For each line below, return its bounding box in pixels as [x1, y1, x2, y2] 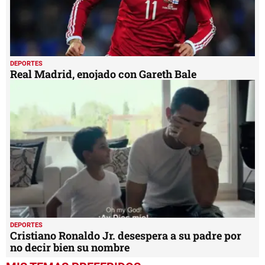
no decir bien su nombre [10, 240, 130, 254]
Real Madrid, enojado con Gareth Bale [10, 66, 196, 81]
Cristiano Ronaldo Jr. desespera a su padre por [10, 228, 241, 243]
